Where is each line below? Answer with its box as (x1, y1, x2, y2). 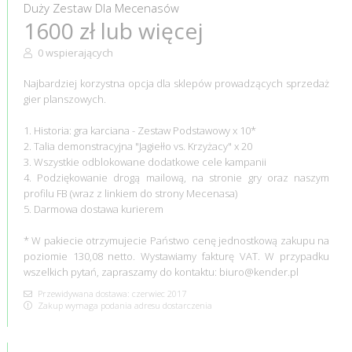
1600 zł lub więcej (23, 15, 203, 46)
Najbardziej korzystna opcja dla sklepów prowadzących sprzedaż (23, 75, 330, 90)
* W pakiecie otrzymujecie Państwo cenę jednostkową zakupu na (23, 233, 330, 247)
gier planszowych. (23, 91, 106, 106)
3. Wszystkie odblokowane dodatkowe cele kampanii (23, 154, 266, 169)
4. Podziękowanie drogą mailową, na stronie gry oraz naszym (23, 170, 330, 185)
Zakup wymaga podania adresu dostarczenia (35, 299, 212, 311)
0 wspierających (35, 45, 113, 60)
